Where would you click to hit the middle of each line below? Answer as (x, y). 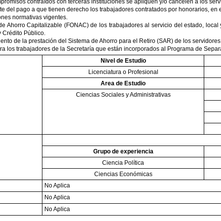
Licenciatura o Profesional (123, 72)
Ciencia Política (123, 163)
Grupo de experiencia (123, 151)
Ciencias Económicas (123, 174)
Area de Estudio (123, 83)
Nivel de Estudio (123, 61)
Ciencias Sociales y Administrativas (123, 95)
